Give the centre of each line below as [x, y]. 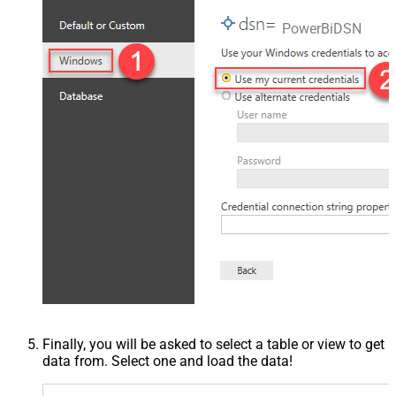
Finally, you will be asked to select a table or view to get [213, 345]
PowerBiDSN [322, 29]
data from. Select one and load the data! [168, 362]
